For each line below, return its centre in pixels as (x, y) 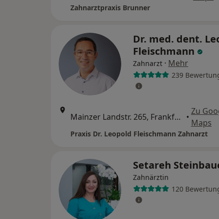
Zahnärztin (151, 177)
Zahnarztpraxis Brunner (110, 8)
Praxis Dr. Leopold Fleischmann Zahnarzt (139, 134)
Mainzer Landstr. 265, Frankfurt (178, 117)
